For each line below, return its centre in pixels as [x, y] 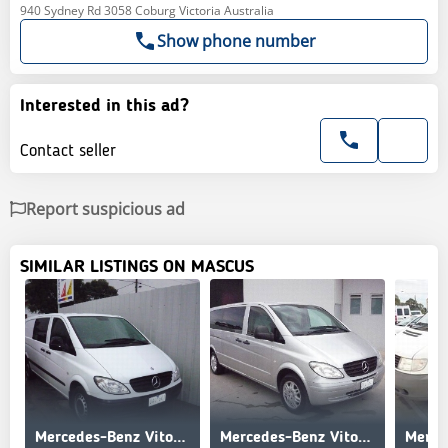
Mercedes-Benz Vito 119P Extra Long [364, 437]
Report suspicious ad [105, 208]
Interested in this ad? [104, 105]
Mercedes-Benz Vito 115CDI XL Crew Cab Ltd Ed [179, 437]
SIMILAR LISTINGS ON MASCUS [137, 266]
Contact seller [68, 150]
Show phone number [236, 40]
